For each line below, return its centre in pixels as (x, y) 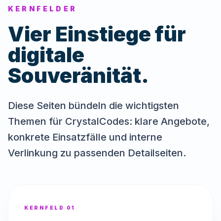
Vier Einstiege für (97, 34)
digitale (46, 55)
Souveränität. (78, 75)
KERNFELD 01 (50, 208)
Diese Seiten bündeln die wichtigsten (93, 106)
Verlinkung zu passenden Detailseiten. (97, 153)
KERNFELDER (42, 9)
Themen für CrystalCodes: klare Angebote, (109, 121)
